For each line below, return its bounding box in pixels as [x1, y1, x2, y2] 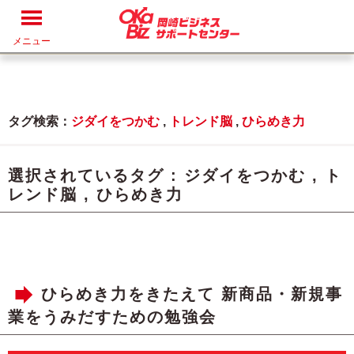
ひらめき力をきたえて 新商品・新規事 [41, 285, 343, 303]
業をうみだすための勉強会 [8, 308, 217, 326]
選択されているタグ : [8, 167, 184, 184]
